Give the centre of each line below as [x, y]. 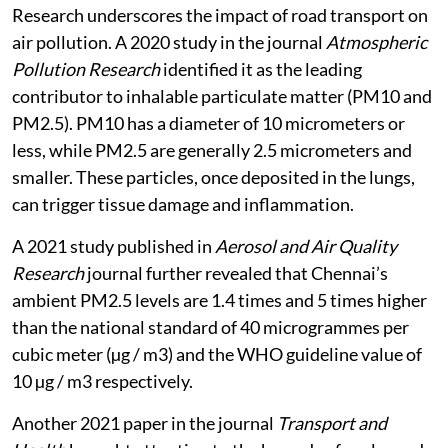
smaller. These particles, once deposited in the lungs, [213, 216]
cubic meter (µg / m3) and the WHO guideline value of [217, 393]
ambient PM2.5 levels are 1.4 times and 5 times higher [219, 339]
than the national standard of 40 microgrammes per [210, 366]
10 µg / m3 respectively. [104, 420]
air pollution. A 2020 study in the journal [169, 81]
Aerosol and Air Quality [306, 285]
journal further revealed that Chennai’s [237, 312]
